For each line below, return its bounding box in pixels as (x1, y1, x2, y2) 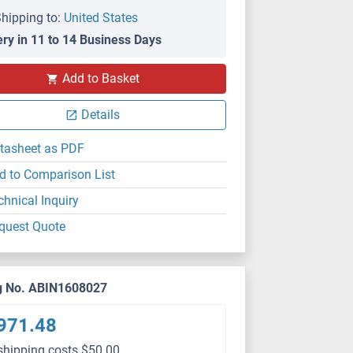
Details (81, 107, 121, 122)
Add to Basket (61, 71, 139, 86)
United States (64, 10, 139, 25)
